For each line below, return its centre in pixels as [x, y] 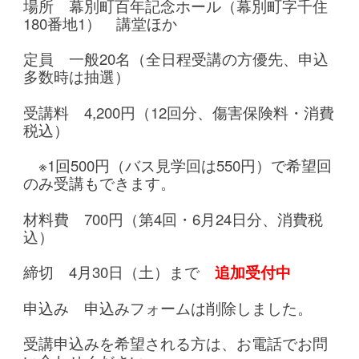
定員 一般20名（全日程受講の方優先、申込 [176, 59]
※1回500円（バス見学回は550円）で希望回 [178, 165]
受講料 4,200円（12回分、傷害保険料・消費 [179, 112]
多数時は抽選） [77, 77]
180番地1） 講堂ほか [101, 23]
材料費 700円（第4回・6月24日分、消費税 [173, 218]
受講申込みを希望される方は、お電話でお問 [176, 343]
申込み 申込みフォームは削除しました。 [168, 307]
